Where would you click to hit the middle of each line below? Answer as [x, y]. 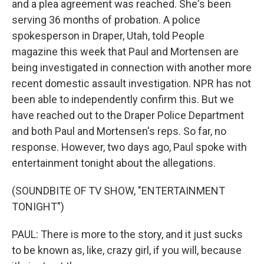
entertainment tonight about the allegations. [114, 163]
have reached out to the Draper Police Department [128, 115]
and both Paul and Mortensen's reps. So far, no [119, 131]
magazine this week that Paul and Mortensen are [125, 52]
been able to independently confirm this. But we [123, 99]
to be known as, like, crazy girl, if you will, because [127, 250]
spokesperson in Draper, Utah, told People [108, 36]
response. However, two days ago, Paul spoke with [129, 147]
